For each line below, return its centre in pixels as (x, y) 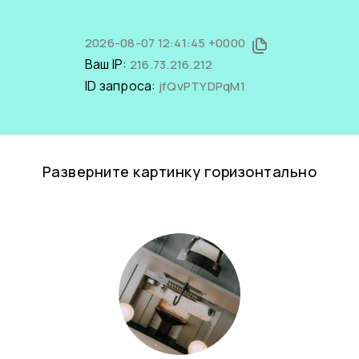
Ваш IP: (107, 64)
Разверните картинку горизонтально (179, 171)
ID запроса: (121, 86)
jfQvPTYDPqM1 (202, 86)
